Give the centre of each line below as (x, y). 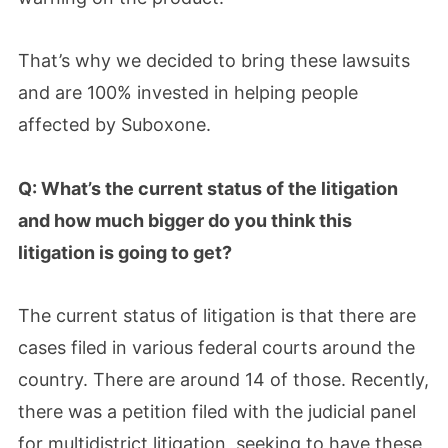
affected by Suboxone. (114, 124)
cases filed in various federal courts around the (216, 347)
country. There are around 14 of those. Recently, (223, 379)
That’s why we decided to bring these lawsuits (214, 60)
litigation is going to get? (125, 252)
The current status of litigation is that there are (217, 315)
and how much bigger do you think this (185, 220)
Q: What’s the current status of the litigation (208, 188)
